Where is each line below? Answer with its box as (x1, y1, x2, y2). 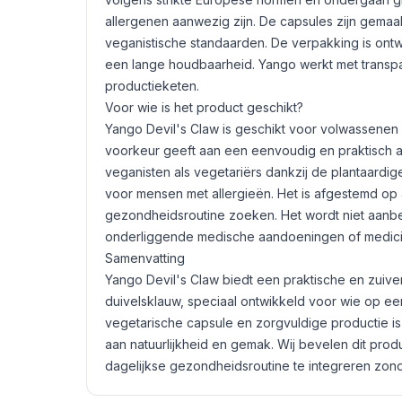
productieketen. (105, 78, 199, 93)
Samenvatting (105, 250, 185, 266)
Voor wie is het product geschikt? (105, 100, 303, 115)
